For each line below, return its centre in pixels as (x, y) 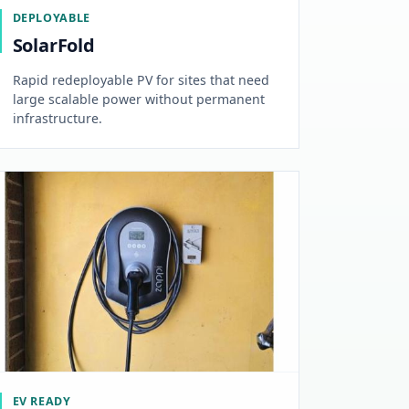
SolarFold (53, 46)
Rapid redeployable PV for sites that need (141, 80)
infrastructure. (57, 119)
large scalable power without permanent (138, 100)
